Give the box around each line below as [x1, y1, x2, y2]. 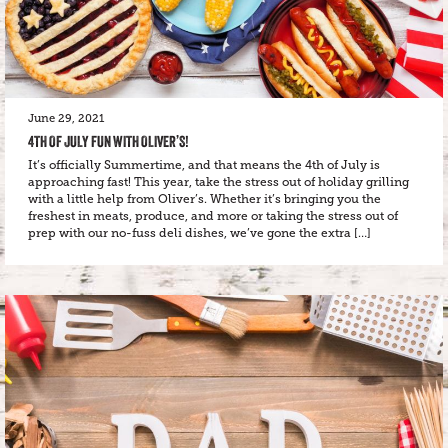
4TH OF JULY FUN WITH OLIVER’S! [28, 131, 189, 151]
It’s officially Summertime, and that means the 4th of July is [28, 157, 380, 172]
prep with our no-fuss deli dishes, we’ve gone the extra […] [28, 225, 371, 240]
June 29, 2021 [28, 111, 104, 125]
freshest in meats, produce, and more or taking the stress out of [28, 208, 398, 223]
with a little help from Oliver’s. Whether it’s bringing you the [28, 191, 381, 206]
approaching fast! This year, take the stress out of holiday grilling [28, 174, 409, 189]
